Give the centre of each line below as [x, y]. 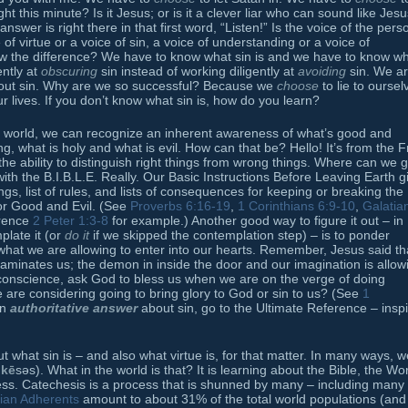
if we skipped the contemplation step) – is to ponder [240, 235]
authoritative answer [74, 308]
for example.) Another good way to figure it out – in [256, 221]
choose [298, 86]
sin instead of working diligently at [198, 71]
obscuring [69, 71]
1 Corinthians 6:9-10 [296, 206]
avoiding [322, 71]
